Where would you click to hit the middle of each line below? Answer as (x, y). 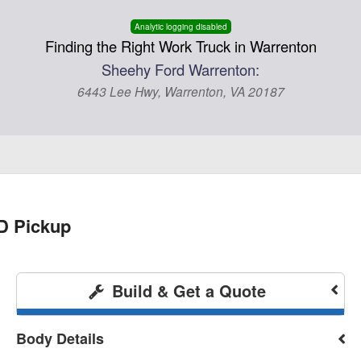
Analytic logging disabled (180, 27)
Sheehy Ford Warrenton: (180, 69)
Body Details (60, 339)
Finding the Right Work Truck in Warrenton (180, 46)
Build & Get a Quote (186, 291)
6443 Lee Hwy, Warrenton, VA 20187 (180, 91)
